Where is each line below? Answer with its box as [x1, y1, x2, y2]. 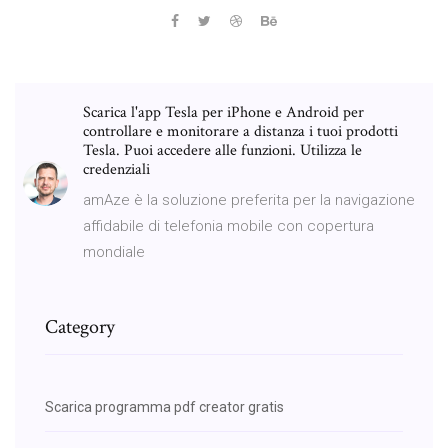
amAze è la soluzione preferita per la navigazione [83, 190, 415, 209]
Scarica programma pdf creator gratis [45, 398, 284, 415]
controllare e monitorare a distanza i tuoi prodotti [83, 120, 398, 142]
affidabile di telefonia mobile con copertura [83, 216, 374, 235]
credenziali [83, 158, 154, 180]
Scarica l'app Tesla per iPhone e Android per [83, 101, 364, 123]
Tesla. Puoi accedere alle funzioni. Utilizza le [83, 139, 362, 161]
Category [45, 313, 115, 340]
